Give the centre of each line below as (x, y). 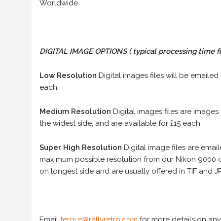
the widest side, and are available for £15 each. (121, 123)
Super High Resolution (82, 147)
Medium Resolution (76, 111)
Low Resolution (69, 75)
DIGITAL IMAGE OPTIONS (84, 51)
